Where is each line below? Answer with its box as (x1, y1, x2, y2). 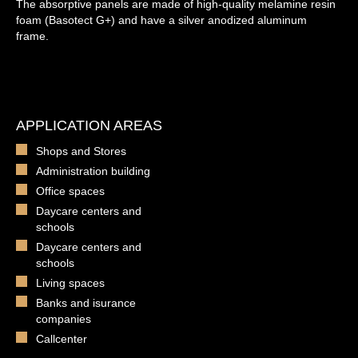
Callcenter (36, 332, 87, 345)
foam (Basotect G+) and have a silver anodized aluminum (16, 14, 307, 26)
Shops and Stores (36, 145, 126, 157)
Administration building (36, 165, 150, 177)
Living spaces (36, 276, 105, 289)
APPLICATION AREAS (16, 117, 162, 133)
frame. (16, 30, 49, 42)
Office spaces (36, 185, 105, 197)
